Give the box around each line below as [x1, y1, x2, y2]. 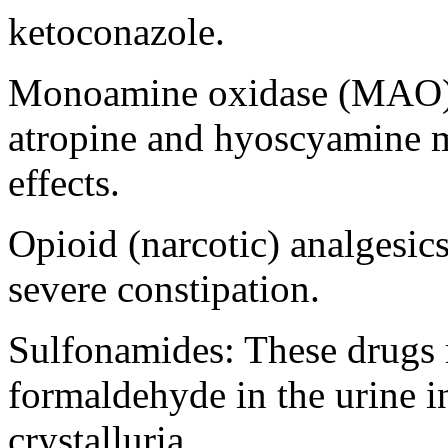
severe [8, 266, 117, 310]
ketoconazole [8, 9, 215, 53]
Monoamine [8, 70, 198, 114]
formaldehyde [8, 372, 226, 416]
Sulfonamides [8, 327, 224, 371]
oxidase [208, 70, 328, 114]
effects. [8, 160, 120, 204]
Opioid [8, 221, 118, 265]
